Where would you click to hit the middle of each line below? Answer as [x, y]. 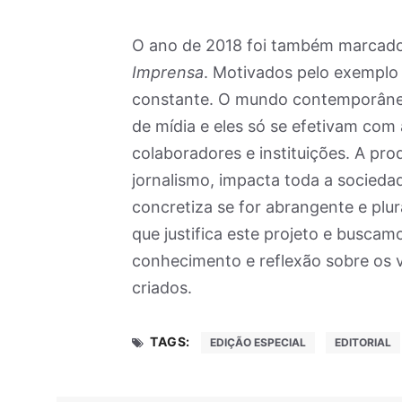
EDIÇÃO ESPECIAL [258, 343]
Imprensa [168, 73]
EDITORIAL [363, 343]
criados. [162, 288]
